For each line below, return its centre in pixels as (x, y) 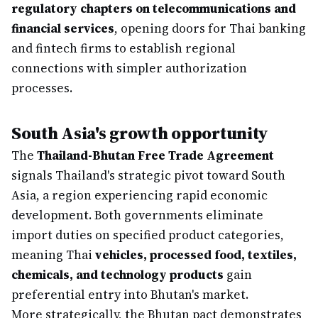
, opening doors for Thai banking (210, 28)
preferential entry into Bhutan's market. (130, 295)
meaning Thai (53, 255)
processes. (42, 88)
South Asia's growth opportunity (140, 133)
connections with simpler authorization (129, 68)
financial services (63, 28)
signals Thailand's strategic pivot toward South (148, 175)
